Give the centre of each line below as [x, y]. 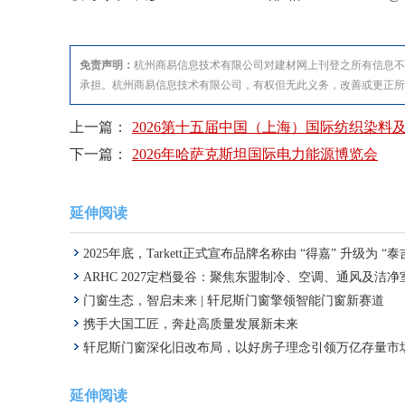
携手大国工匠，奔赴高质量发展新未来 [191, 324]
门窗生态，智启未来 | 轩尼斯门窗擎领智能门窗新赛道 [234, 301]
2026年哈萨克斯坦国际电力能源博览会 [255, 154]
